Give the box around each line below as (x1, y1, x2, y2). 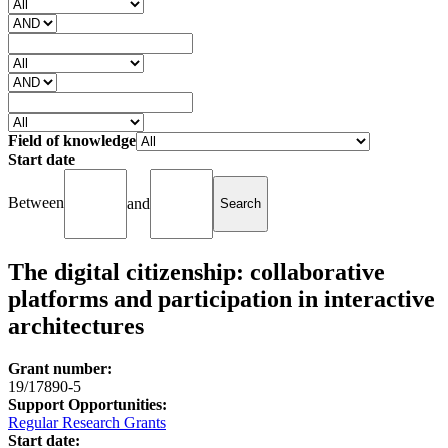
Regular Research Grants (8, 413, 166, 431)
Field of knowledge (8, 131, 136, 149)
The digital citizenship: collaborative (8, 258, 385, 285)
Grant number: (8, 359, 112, 377)
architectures (8, 312, 144, 339)
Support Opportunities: (8, 395, 167, 413)
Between (8, 194, 64, 212)
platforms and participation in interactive (8, 285, 435, 312)
